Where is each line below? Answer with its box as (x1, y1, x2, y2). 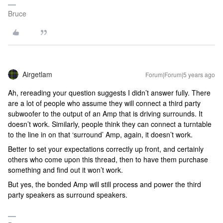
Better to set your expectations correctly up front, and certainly (8, 144, 204, 154)
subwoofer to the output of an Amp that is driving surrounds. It (8, 109, 203, 118)
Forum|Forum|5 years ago (145, 70, 215, 79)
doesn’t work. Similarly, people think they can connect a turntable (8, 119, 212, 129)
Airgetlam (22, 69, 52, 79)
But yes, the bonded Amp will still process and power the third (8, 179, 201, 189)
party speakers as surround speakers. (8, 190, 129, 200)
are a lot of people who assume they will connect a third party (8, 98, 201, 108)
